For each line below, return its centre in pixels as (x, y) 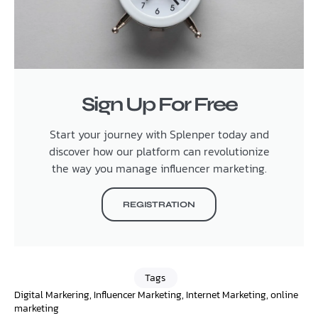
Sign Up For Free (159, 104)
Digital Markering (52, 295)
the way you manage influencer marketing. (159, 168)
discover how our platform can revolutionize (159, 151)
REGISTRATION (159, 204)
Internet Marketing (226, 295)
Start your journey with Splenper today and (159, 134)
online (284, 295)
